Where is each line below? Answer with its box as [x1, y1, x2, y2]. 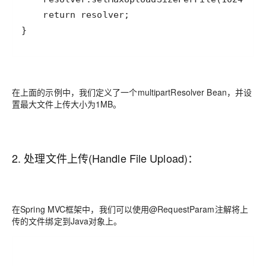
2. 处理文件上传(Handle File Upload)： [12, 150, 199, 166]
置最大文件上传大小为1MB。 [12, 98, 122, 110]
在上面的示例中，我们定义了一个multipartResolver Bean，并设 [12, 86, 252, 98]
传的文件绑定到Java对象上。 [12, 215, 122, 227]
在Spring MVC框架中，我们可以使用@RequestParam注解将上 [12, 203, 248, 215]
